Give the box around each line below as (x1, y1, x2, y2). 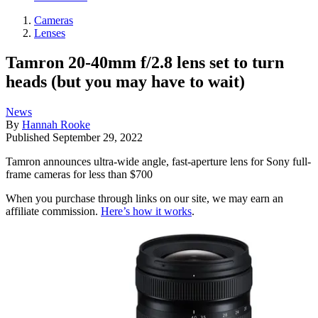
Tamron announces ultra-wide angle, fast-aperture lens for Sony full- (6, 155, 311, 168)
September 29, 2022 (53, 131, 143, 144)
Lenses (34, 26, 65, 39)
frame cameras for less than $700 (6, 168, 153, 181)
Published (6, 131, 53, 144)
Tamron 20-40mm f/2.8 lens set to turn (6, 53, 284, 72)
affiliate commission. (6, 205, 101, 218)
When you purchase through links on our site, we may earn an (6, 192, 283, 205)
